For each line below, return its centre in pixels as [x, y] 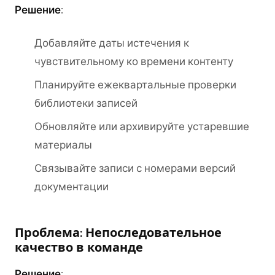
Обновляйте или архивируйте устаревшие [142, 126]
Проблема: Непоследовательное [118, 233]
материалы [63, 145]
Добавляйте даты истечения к [112, 43]
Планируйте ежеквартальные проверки [135, 85]
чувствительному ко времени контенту [134, 61]
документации [72, 187]
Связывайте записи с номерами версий [135, 168]
